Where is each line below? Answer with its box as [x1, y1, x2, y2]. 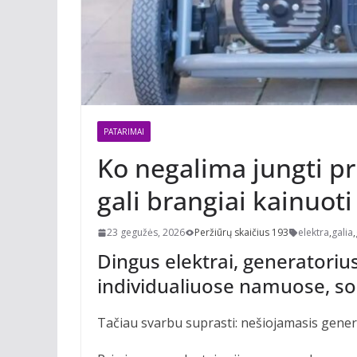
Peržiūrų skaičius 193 [194, 225, 288, 239]
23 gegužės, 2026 [107, 225, 185, 239]
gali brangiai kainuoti [97, 182, 352, 218]
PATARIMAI [104, 125, 144, 137]
